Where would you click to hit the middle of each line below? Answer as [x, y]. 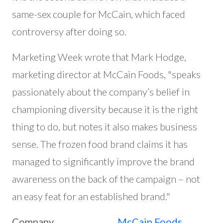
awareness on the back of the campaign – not [106, 179]
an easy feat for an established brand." [91, 196]
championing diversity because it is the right [105, 109]
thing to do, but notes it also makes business [105, 126]
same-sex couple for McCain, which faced [99, 14]
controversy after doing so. [69, 31]
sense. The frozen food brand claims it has [100, 144]
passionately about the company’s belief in [101, 92]
